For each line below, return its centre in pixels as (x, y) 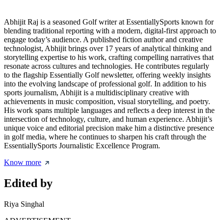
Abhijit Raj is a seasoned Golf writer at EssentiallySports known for (109, 22)
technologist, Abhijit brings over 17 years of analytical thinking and (108, 49)
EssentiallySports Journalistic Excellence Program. (82, 146)
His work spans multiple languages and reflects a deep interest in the (109, 110)
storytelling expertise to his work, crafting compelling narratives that (109, 57)
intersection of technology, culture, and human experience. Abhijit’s (108, 119)
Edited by (28, 183)
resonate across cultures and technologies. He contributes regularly (107, 66)
